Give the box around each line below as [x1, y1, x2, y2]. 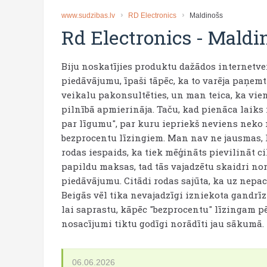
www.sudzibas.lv [61, 11, 115, 20]
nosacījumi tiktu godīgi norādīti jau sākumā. [61, 218, 264, 229]
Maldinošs [190, 11, 223, 20]
